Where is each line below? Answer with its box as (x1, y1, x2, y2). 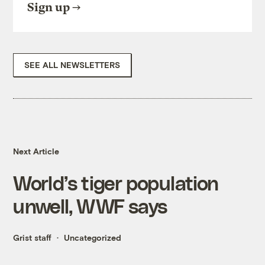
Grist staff (13, 232, 52, 243)
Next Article (13, 146, 60, 157)
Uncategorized (64, 232, 122, 243)
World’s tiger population (13, 171, 219, 195)
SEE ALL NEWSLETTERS (24, 60, 121, 70)
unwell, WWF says (13, 194, 167, 218)
